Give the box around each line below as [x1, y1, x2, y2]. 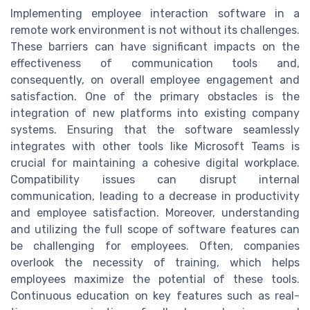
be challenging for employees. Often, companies [10, 239, 300, 253]
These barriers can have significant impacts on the [10, 40, 300, 54]
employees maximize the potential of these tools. [10, 273, 300, 286]
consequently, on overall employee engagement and [10, 73, 300, 87]
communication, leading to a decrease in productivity [10, 190, 300, 203]
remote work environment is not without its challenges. [10, 24, 300, 37]
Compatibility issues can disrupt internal [10, 173, 300, 187]
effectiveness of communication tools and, [10, 57, 300, 71]
